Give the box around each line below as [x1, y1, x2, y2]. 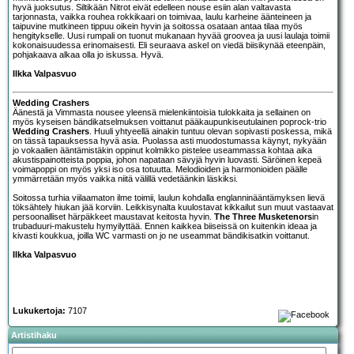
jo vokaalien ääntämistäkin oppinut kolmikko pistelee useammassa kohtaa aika [13, 145, 312, 155]
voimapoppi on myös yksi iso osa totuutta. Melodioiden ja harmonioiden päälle [13, 164, 307, 174]
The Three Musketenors [214, 211, 312, 221]
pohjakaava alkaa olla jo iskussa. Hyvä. [13, 49, 164, 59]
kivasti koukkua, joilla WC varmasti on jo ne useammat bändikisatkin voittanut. [13, 230, 310, 240]
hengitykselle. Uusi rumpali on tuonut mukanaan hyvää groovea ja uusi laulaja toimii [13, 30, 330, 40]
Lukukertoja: [13, 305, 66, 315]
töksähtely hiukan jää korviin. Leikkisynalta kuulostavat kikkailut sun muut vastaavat [13, 201, 333, 212]
